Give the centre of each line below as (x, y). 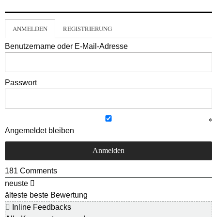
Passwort (21, 83)
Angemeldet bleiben (39, 131)
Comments (38, 171)
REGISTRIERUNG (87, 29)
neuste (16, 184)
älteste (16, 195)
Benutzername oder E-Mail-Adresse (66, 46)
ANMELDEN (30, 29)
